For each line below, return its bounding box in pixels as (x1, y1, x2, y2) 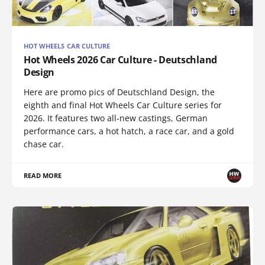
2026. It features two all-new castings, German (24, 112, 208, 124)
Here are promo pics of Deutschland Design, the (24, 86, 215, 98)
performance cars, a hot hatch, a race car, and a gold (24, 125, 234, 137)
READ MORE (24, 171, 62, 180)
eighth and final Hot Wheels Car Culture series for (24, 99, 222, 111)
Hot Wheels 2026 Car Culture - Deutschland (24, 53, 217, 67)
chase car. (24, 138, 64, 150)
